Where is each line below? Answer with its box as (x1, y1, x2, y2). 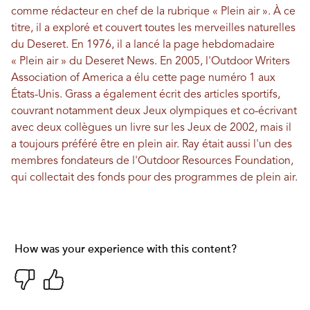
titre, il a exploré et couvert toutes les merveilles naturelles (11, 22, 295, 34)
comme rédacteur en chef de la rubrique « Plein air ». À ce (11, 6, 295, 17)
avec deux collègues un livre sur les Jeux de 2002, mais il (11, 122, 291, 134)
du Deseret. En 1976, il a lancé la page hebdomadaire (11, 39, 275, 51)
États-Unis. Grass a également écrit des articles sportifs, (11, 89, 280, 100)
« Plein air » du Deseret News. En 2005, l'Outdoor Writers (11, 55, 290, 67)
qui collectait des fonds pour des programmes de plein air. (11, 172, 298, 183)
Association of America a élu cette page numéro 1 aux (11, 72, 275, 84)
